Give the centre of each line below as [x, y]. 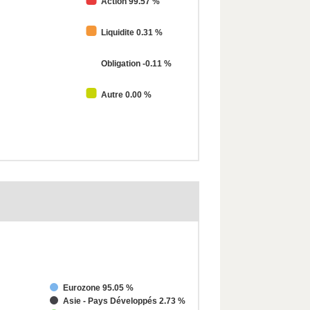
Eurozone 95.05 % [98, 288]
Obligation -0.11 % [136, 64]
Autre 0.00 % [126, 95]
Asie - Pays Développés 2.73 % [124, 301]
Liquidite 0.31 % [132, 33]
